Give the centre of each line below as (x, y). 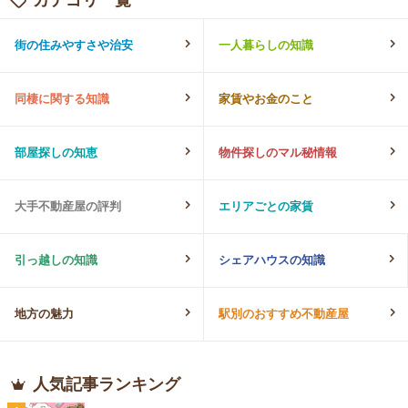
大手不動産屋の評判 (68, 206)
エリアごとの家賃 (266, 206)
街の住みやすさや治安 (74, 45)
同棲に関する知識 (62, 98)
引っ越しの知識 (56, 260)
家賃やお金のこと (266, 98)
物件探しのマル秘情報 (278, 152)
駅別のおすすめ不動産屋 (284, 313)
